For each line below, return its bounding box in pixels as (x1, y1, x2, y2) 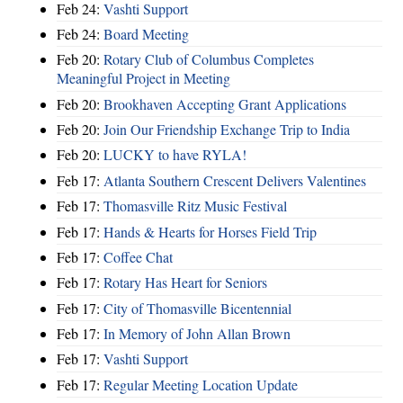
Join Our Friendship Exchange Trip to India (103, 120, 350, 139)
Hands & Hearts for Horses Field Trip (103, 221, 317, 241)
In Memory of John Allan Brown (103, 324, 291, 344)
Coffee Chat (103, 246, 173, 266)
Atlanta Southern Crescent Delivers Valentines (103, 170, 366, 190)
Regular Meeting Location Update (103, 374, 298, 394)
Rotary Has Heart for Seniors (103, 273, 267, 292)
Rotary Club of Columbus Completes (103, 49, 314, 69)
